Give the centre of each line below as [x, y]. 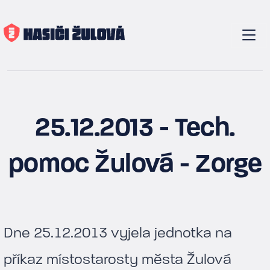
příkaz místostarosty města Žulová [118, 259]
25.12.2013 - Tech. [135, 129]
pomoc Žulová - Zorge [135, 165]
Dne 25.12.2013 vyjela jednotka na [118, 233]
